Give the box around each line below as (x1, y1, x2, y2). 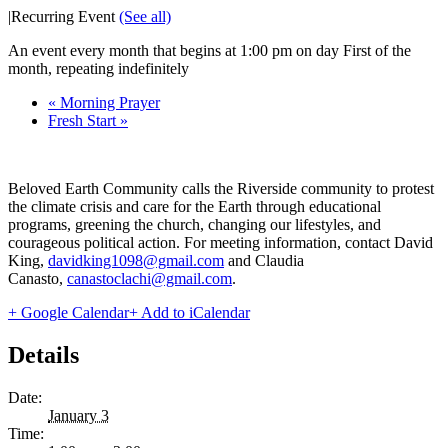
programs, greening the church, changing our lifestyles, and (8, 215, 381, 233)
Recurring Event (11, 7, 119, 25)
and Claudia (224, 251, 304, 269)
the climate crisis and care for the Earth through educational (8, 197, 381, 215)
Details (8, 341, 79, 368)
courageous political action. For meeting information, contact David (8, 233, 433, 251)
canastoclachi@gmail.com (67, 269, 232, 287)
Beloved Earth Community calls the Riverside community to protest (8, 179, 434, 197)
